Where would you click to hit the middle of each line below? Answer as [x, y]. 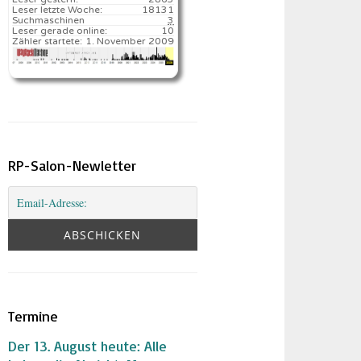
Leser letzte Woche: [58, 10]
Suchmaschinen [49, 20]
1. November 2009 [130, 41]
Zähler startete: [48, 41]
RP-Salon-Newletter [73, 165]
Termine [33, 315]
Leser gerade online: [60, 31]
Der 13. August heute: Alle [88, 345]
